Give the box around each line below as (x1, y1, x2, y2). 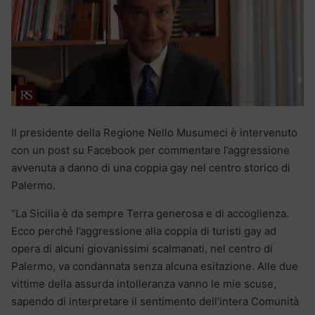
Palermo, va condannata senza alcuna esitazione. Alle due (11, 259, 298, 273)
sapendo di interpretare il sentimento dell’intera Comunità (11, 294, 299, 308)
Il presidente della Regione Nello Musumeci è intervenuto (11, 125, 297, 139)
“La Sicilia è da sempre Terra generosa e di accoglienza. (11, 206, 289, 220)
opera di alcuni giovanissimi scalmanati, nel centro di (11, 241, 273, 255)
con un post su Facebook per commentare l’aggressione (11, 143, 290, 157)
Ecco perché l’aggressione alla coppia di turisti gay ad (11, 224, 276, 238)
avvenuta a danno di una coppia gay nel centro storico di (11, 160, 290, 174)
